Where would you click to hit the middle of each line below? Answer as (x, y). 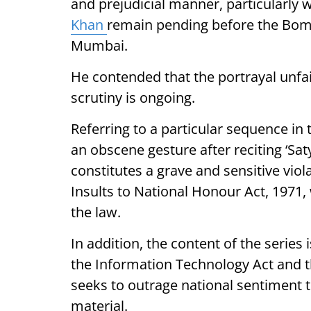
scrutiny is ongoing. (133, 98)
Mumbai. (99, 45)
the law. (96, 212)
